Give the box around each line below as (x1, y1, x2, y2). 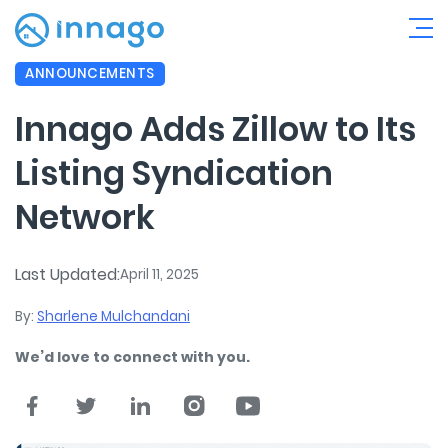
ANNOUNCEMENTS (25, 64, 156, 83)
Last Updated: (15, 262, 120, 286)
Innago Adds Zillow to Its (15, 106, 416, 154)
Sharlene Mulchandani (37, 306, 190, 326)
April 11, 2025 (120, 264, 199, 284)
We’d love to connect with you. (15, 346, 250, 367)
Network (15, 194, 159, 242)
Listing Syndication (15, 150, 333, 198)
